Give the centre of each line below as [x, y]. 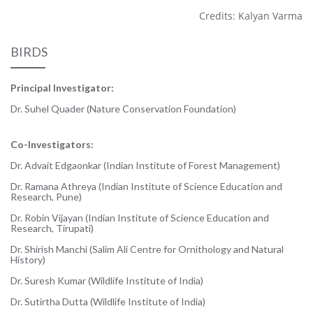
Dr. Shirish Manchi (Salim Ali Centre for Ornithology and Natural [147, 249]
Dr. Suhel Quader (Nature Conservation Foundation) [123, 108]
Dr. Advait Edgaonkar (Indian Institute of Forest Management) [145, 165]
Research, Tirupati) [52, 228]
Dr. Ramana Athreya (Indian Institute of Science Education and [146, 186]
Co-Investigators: [52, 144]
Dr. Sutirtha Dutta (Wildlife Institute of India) [108, 301]
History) [28, 259]
